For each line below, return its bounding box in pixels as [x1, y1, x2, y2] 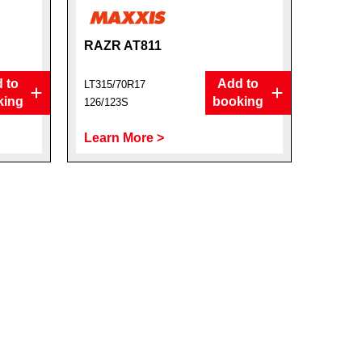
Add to [217, 77, 259, 90]
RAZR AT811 [84, 39, 162, 53]
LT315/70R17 [84, 78, 146, 90]
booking [213, 95, 264, 108]
